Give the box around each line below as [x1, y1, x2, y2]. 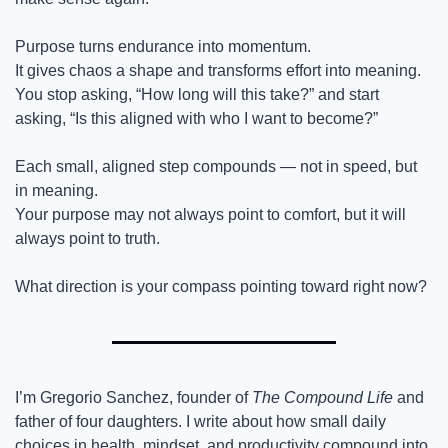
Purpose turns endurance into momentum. [15, 38, 311, 55]
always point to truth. [15, 230, 160, 247]
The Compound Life [252, 389, 393, 406]
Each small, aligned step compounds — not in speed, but [15, 158, 417, 175]
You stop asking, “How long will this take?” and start [15, 86, 379, 103]
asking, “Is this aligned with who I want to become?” [15, 110, 378, 127]
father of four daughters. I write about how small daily [15, 413, 386, 430]
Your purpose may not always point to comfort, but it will [15, 206, 406, 223]
